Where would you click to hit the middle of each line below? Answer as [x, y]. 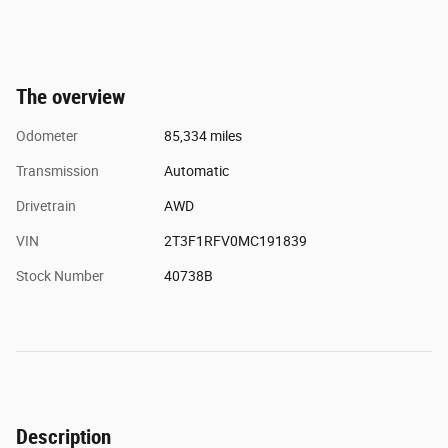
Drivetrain [46, 206]
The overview [70, 97]
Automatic [196, 171]
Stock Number [60, 276]
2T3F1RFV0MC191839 [235, 241]
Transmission [57, 171]
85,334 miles [202, 136]
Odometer [47, 136]
